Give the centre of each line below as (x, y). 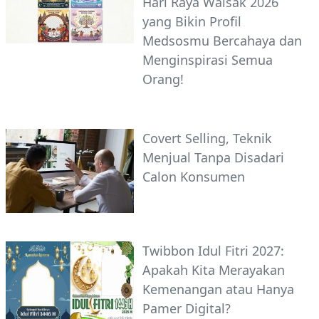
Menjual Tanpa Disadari (213, 158)
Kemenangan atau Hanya (218, 289)
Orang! (163, 79)
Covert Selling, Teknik (207, 138)
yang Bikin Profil (192, 22)
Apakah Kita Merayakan (214, 270)
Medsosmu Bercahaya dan (222, 41)
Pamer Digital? (187, 309)
